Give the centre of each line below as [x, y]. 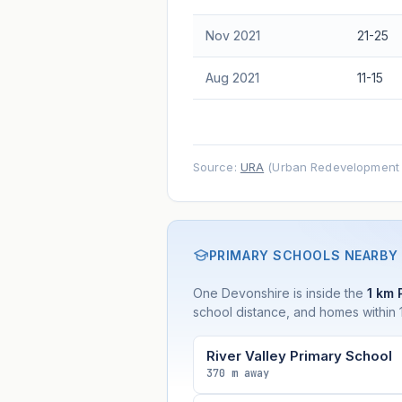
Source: [216, 166]
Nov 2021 [232, 35]
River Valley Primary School [299, 355]
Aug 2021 [232, 77]
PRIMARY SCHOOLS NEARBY [303, 255]
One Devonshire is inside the [280, 293]
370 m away [237, 373]
